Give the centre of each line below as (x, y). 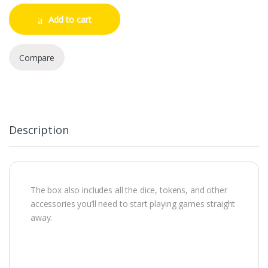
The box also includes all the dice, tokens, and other (129, 190)
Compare (37, 57)
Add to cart (70, 19)
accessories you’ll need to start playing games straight (133, 204)
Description (39, 130)
